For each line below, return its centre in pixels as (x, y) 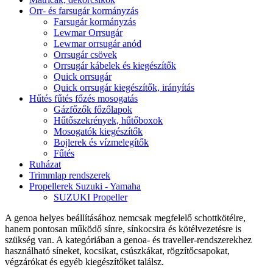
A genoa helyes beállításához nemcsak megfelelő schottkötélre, (125, 218)
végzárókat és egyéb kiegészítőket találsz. (84, 261)
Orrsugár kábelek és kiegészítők (115, 65)
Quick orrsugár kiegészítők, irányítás (124, 87)
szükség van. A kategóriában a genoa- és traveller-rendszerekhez (128, 239)
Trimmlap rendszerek (70, 175)
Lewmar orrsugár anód (97, 43)
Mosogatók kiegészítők (98, 131)
